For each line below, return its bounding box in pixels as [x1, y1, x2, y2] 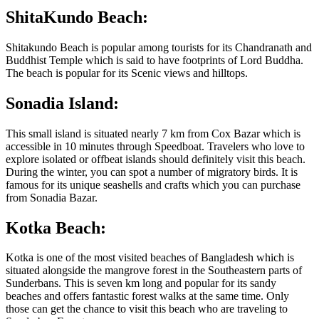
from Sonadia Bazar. [6, 191, 98, 204]
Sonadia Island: [6, 93, 119, 113]
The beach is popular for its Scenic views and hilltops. [6, 66, 248, 79]
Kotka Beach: [6, 218, 106, 237]
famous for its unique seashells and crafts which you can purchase [6, 178, 300, 191]
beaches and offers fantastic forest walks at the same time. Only [6, 290, 289, 303]
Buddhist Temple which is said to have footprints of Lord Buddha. [6, 53, 303, 66]
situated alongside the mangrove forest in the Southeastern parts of [6, 264, 302, 277]
